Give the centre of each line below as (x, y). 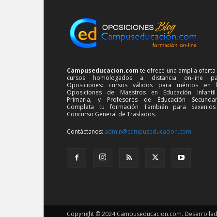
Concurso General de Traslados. (111, 114)
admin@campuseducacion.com (148, 132)
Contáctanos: (86, 132)
